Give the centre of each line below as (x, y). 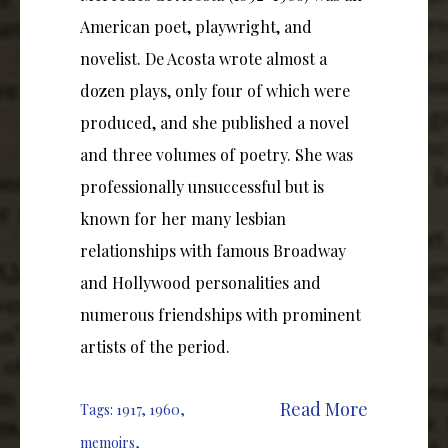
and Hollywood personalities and (200, 283)
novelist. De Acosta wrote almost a (203, 59)
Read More (324, 409)
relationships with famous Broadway (213, 251)
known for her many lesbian (183, 219)
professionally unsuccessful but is (202, 187)
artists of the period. (155, 347)
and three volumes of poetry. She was (216, 155)
